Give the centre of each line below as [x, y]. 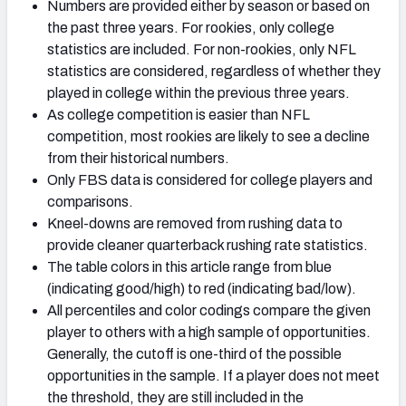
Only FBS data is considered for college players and [210, 180]
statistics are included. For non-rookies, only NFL [202, 50]
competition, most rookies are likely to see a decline [208, 137]
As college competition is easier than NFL [179, 115]
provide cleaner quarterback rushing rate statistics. [208, 246]
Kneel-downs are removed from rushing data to [195, 224]
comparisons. [90, 202]
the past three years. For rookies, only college [191, 28]
